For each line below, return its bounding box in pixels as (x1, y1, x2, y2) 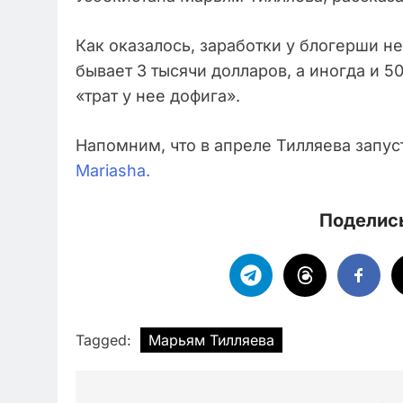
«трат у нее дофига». (76, 85, 240, 105)
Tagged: (76, 330, 136, 349)
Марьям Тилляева (148, 330, 274, 349)
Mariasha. (76, 160, 150, 180)
